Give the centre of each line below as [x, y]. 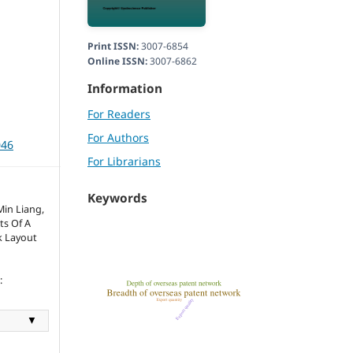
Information [125, 89]
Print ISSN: [113, 46]
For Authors [118, 138]
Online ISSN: [117, 61]
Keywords [117, 199]
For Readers [119, 114]
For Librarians [124, 162]
